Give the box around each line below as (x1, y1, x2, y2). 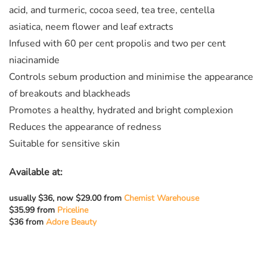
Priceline (57, 204, 88, 216)
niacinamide (9, 53, 60, 67)
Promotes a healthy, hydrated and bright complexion (9, 103, 233, 117)
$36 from (9, 216, 46, 228)
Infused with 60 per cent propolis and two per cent (9, 36, 226, 50)
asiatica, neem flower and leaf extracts (9, 20, 173, 33)
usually (9, 192, 36, 204)
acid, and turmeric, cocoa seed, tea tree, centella (9, 3, 215, 17)
